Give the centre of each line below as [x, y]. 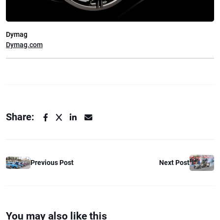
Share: [20, 117]
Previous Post [52, 162]
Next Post [174, 162]
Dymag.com [24, 45]
